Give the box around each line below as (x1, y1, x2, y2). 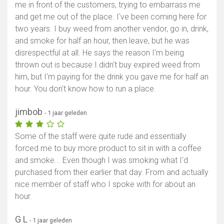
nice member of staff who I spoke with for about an (15, 179, 195, 189)
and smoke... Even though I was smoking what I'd (15, 155, 188, 165)
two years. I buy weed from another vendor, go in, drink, (15, 24, 208, 34)
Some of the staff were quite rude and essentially (15, 131, 186, 141)
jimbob (15, 106, 44, 117)
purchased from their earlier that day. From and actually (15, 167, 208, 177)
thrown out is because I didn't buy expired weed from (15, 60, 200, 70)
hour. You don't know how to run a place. (15, 84, 156, 94)
